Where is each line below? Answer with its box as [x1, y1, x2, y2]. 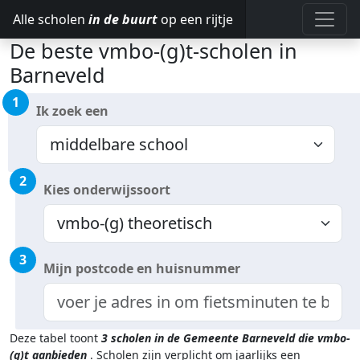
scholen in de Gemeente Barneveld [111, 330, 295, 346]
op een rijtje [157, 10, 233, 28]
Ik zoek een [36, 102, 108, 120]
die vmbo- [298, 330, 350, 346]
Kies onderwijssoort [43, 181, 170, 198]
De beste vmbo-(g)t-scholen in [10, 37, 297, 64]
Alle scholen [13, 10, 88, 28]
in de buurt [88, 10, 157, 28]
